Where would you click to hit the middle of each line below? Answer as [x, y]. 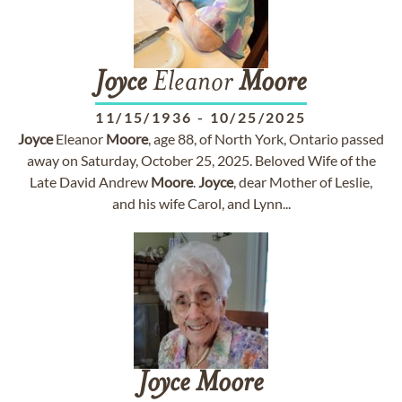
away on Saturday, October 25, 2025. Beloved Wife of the [201, 160]
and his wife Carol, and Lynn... [201, 203]
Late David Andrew [90, 182]
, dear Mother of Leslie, [303, 182]
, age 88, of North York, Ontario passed [266, 139]
